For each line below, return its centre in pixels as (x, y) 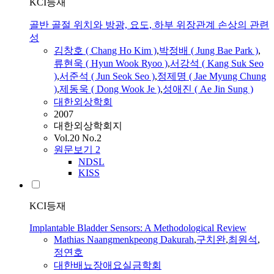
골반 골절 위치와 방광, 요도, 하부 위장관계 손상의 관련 (149, 25)
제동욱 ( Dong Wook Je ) (110, 89)
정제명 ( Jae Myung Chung (212, 76)
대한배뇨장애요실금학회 (108, 265)
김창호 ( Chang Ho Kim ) (105, 51)
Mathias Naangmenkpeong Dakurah (124, 240)
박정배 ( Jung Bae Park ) (209, 51)
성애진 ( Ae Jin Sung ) (208, 89)
